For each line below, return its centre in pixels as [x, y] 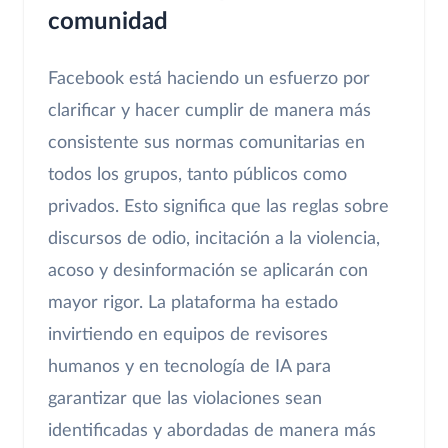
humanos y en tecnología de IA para [189, 366]
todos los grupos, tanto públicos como [197, 174]
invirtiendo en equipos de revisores [188, 334]
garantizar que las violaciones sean [185, 398]
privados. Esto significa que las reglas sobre [218, 206]
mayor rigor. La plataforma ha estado [193, 302]
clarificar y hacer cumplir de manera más [209, 110]
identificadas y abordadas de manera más [212, 430]
